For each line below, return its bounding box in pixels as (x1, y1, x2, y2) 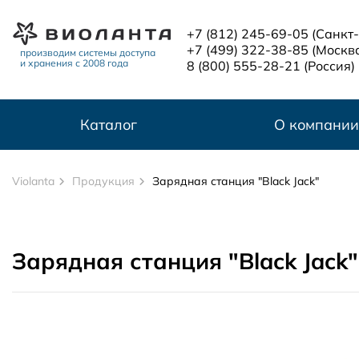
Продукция (72, 174, 135, 188)
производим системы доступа (20, 46, 155, 59)
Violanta (12, 174, 54, 188)
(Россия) (303, 58, 355, 74)
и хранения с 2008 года (20, 57, 128, 70)
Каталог (80, 115, 138, 134)
